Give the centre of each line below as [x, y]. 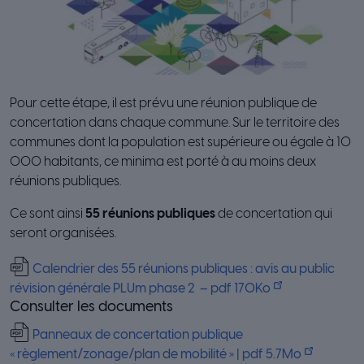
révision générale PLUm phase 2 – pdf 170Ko [140, 289]
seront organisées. [63, 234]
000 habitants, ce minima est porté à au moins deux [163, 162]
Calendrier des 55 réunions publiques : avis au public [184, 270]
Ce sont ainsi [48, 214]
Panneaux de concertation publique [138, 336]
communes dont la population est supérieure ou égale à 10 [180, 143]
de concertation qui [274, 214]
